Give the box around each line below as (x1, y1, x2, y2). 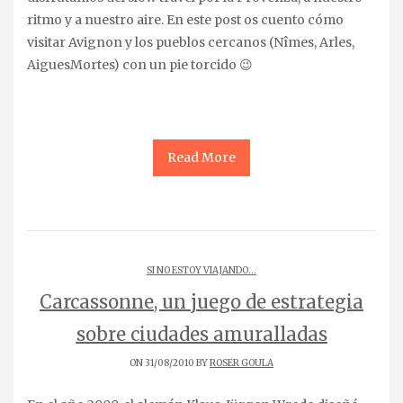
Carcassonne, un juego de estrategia (40, 290, 363, 313)
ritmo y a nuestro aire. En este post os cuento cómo (27, 11, 344, 28)
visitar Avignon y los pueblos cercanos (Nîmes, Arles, (27, 33, 354, 50)
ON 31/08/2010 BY (130, 356, 210, 369)
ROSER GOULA (210, 356, 273, 369)
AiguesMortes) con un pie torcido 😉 (27, 56, 253, 73)
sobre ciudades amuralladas (76, 322, 327, 345)
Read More (167, 148, 236, 166)
